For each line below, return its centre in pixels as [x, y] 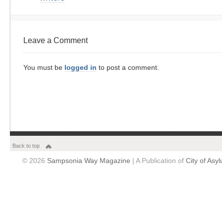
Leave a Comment [55, 40]
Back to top [26, 146]
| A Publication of [158, 161]
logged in [81, 67]
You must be [44, 67]
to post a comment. [128, 67]
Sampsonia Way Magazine [89, 161]
